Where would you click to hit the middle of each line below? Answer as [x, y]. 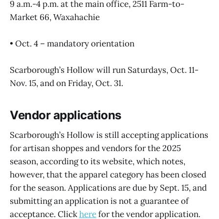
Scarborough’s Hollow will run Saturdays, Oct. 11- [104, 70]
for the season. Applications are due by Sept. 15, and [108, 187]
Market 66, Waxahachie [55, 17]
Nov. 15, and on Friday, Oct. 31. [66, 83]
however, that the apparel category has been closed [108, 174]
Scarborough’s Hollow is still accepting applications [109, 135]
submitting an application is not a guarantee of [99, 201]
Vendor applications [66, 115]
